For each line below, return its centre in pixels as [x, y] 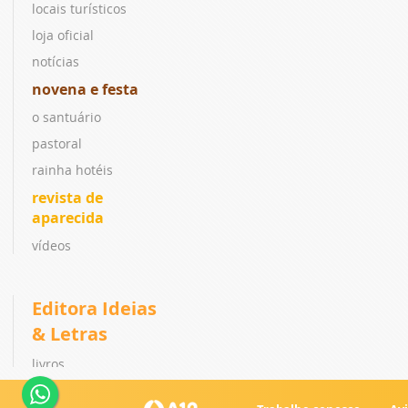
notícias [56, 61]
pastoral [57, 143]
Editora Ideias [94, 308]
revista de [67, 197]
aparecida [68, 217]
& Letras [70, 333]
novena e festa [85, 89]
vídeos [51, 245]
